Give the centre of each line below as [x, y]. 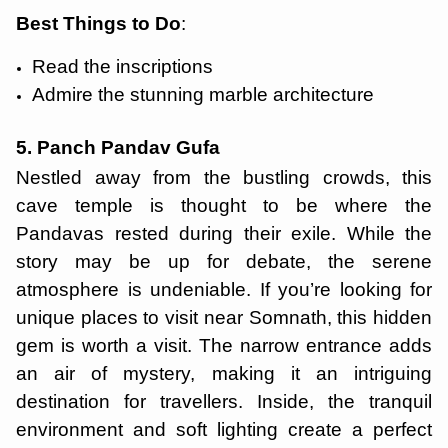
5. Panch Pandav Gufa [118, 147]
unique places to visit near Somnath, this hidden [224, 317]
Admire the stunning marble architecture [203, 94]
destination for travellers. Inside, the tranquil [224, 401]
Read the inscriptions [122, 66]
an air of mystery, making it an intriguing [224, 373]
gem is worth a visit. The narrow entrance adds [224, 345]
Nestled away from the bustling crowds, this [224, 177]
